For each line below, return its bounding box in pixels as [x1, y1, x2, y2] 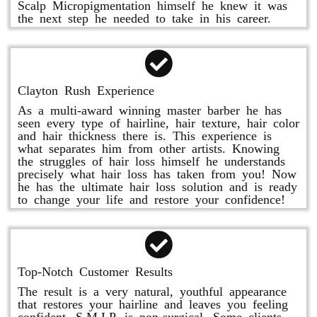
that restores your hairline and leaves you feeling [18, 296, 288, 309]
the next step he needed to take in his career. [18, 11, 271, 23]
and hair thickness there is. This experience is [18, 128, 272, 141]
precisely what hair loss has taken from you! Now [18, 166, 296, 179]
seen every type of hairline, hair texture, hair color [18, 115, 299, 128]
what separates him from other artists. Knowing [18, 141, 279, 154]
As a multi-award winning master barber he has [18, 103, 282, 115]
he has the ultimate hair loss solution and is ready [18, 179, 297, 192]
